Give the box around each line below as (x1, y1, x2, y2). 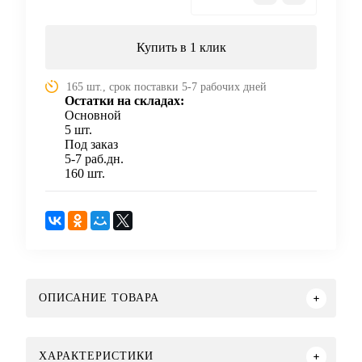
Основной (65, 108, 121, 123)
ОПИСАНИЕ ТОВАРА (39, 292, 159, 305)
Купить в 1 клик (136, 40, 226, 55)
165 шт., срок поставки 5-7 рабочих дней (66, 81, 267, 94)
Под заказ (65, 137, 118, 152)
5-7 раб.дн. (65, 152, 124, 166)
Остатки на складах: (65, 94, 184, 108)
